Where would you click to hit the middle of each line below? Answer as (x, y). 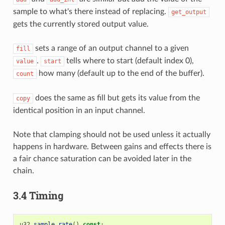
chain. (23, 171)
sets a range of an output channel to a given (111, 48)
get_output (189, 12)
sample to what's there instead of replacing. (90, 11)
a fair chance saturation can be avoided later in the (102, 158)
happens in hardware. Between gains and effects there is (112, 146)
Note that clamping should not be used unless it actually (111, 134)
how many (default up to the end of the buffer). (120, 73)
